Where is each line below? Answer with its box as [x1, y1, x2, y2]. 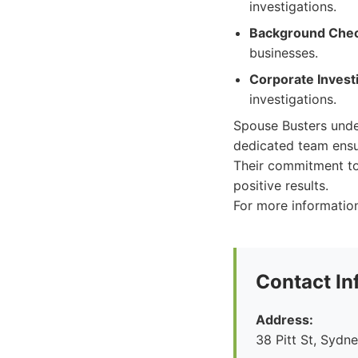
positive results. [233, 177, 328, 193]
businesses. [249, 45, 318, 61]
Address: [256, 312, 313, 328]
